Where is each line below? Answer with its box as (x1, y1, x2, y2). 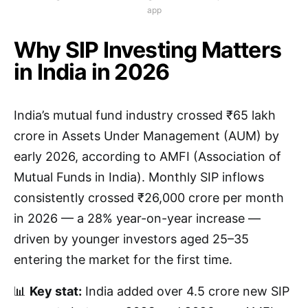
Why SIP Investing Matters (14, 36, 282, 64)
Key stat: (30, 284, 82, 299)
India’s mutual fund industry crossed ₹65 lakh (14, 108, 276, 123)
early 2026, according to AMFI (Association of (14, 149, 281, 164)
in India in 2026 (14, 58, 170, 86)
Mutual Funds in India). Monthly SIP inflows (14, 170, 264, 185)
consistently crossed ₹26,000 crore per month (14, 190, 284, 206)
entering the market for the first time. (14, 252, 232, 267)
